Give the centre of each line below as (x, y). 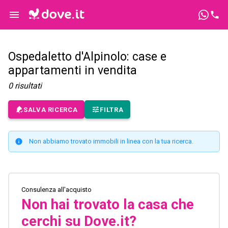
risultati (28, 86)
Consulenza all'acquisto (56, 190)
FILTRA (112, 109)
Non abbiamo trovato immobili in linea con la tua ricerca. (111, 141)
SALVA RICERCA (51, 109)
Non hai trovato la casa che (108, 205)
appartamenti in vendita (73, 71)
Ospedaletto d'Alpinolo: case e (87, 57)
